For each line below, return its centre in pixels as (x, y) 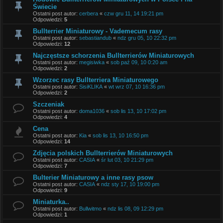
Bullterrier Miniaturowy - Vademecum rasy (98, 31)
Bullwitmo (90, 208)
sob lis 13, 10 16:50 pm (120, 135)
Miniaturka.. (51, 202)
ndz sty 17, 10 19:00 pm (130, 184)
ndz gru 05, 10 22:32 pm (147, 38)
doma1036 (92, 111)
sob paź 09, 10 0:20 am (139, 62)
